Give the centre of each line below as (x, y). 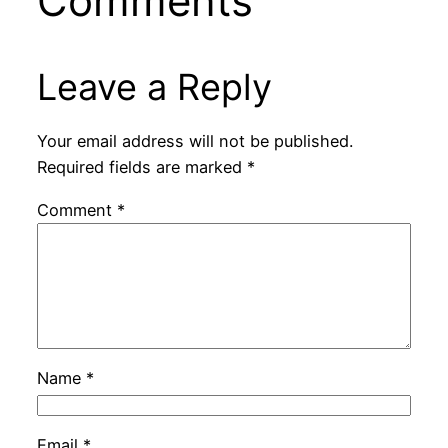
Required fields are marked (141, 167)
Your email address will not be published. (194, 141)
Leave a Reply (154, 86)
